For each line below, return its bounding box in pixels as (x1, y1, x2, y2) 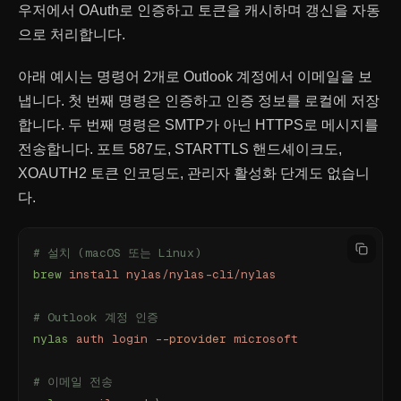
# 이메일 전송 (33, 374, 113, 389)
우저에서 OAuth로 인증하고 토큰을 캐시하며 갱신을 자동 (18, 3, 380, 18)
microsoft (226, 331, 298, 346)
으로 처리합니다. (18, 27, 125, 42)
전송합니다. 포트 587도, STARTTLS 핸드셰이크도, (18, 141, 342, 157)
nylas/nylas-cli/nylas (119, 267, 277, 282)
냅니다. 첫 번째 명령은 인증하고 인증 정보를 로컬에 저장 (18, 93, 380, 108)
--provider (148, 331, 226, 346)
